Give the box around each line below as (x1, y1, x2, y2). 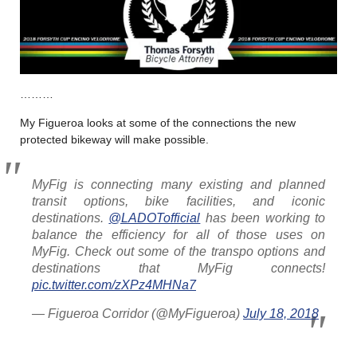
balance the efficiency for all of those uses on (32, 228, 325, 242)
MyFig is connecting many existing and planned (32, 178, 325, 192)
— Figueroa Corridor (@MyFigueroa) (32, 307, 243, 321)
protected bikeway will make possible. (20, 133, 209, 147)
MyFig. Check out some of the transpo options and (32, 245, 325, 259)
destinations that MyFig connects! (32, 261, 325, 276)
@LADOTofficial (108, 211, 201, 226)
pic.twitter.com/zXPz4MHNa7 (32, 278, 196, 292)
